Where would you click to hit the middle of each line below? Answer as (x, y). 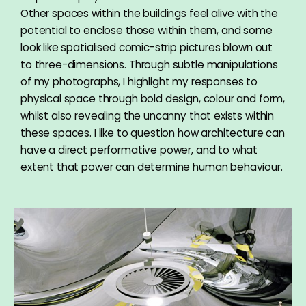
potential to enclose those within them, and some (147, 31)
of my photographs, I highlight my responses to (139, 82)
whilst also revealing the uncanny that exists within (148, 116)
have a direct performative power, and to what (139, 150)
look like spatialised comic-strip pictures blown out (147, 48)
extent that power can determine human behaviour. (152, 167)
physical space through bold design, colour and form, (153, 99)
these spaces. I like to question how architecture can (153, 133)
